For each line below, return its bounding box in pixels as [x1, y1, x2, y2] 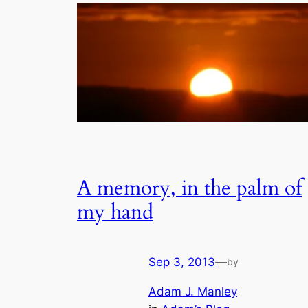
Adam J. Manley [148, 284, 237, 298]
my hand [77, 198, 153, 226]
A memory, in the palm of [77, 174, 302, 202]
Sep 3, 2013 [148, 254, 215, 269]
